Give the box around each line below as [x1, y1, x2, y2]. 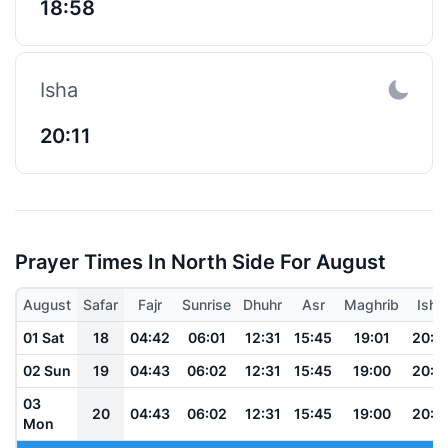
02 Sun [23, 361, 71, 379]
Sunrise [182, 295, 231, 313]
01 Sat [23, 328, 64, 346]
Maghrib [344, 295, 399, 313]
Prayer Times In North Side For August [15, 249, 386, 274]
